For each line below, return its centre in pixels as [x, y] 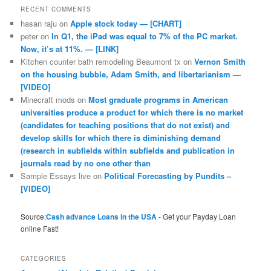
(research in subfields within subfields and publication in [128, 150]
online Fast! [40, 229]
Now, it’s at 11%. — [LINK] [70, 48]
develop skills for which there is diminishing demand [121, 137]
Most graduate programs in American [158, 99]
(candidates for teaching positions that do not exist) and [126, 125]
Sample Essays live [56, 175]
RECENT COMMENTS [56, 9]
